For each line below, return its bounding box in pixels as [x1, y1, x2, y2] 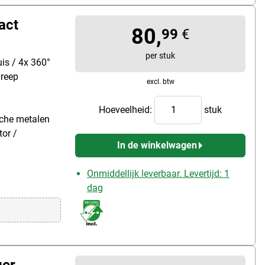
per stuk [146, 50, 175, 60]
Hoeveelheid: [99, 104, 154, 115]
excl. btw [146, 77, 174, 86]
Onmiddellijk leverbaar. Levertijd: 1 [87, 167, 230, 179]
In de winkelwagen [117, 139, 197, 151]
